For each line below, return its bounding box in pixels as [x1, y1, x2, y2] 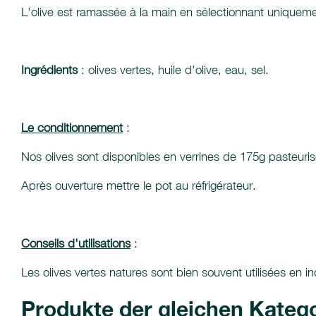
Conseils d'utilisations [21, 236, 130, 250]
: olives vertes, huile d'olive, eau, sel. [78, 63, 269, 77]
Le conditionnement [21, 121, 123, 135]
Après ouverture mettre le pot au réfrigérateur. [21, 178, 256, 193]
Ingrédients [21, 63, 78, 77]
